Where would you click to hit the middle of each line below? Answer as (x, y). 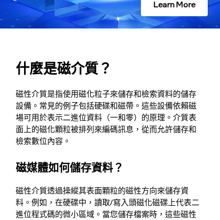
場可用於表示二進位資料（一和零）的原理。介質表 (106, 117)
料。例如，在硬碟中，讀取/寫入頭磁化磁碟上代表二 (108, 202)
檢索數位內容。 (43, 141)
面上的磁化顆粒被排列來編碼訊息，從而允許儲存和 (106, 129)
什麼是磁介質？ (64, 68)
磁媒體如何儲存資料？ (70, 167)
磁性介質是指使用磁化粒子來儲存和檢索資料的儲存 (106, 94)
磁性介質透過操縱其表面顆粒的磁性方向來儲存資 (102, 190)
